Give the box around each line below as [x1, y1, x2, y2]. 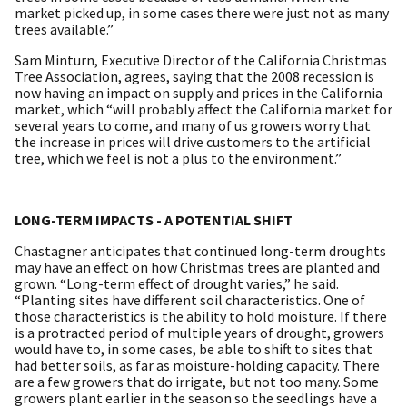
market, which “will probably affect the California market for [15, 99, 392, 118]
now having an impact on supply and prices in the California [15, 83, 382, 102]
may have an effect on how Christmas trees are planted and [15, 257, 380, 276]
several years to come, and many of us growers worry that [15, 115, 371, 134]
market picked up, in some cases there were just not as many [15, 3, 389, 22]
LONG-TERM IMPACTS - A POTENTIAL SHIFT [15, 210, 293, 229]
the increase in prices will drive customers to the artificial [15, 132, 371, 151]
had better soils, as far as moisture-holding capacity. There [15, 355, 380, 374]
